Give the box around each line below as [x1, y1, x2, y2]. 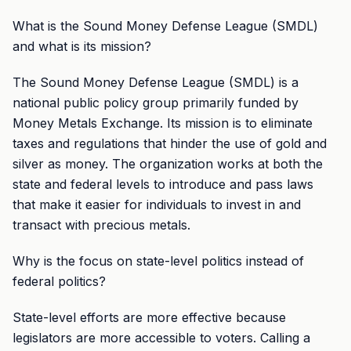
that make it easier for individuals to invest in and [13, 197, 301, 212]
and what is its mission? [13, 38, 151, 54]
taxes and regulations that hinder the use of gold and [13, 136, 327, 151]
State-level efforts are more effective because [13, 309, 286, 325]
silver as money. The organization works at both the [13, 156, 323, 172]
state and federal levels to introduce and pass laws [13, 176, 313, 192]
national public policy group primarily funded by [13, 95, 299, 110]
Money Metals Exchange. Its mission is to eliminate [13, 115, 313, 131]
